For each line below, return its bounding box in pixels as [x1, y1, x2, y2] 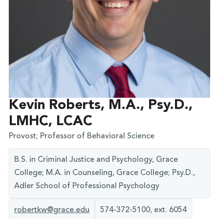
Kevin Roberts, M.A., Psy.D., [8, 99, 193, 113]
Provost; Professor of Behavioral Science [8, 132, 154, 141]
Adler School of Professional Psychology [14, 182, 159, 191]
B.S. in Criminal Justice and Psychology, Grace [14, 156, 178, 164]
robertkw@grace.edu [14, 206, 89, 215]
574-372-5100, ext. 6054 [100, 206, 187, 215]
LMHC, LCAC [8, 115, 92, 129]
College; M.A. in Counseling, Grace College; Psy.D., [14, 169, 195, 177]
